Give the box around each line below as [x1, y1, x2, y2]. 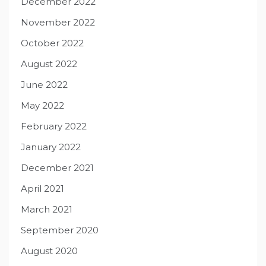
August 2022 [21, 58, 77, 69]
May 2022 [21, 99, 64, 111]
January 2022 [21, 141, 81, 153]
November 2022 [21, 16, 95, 28]
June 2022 [21, 78, 68, 90]
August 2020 [21, 245, 78, 256]
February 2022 [21, 120, 87, 132]
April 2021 [21, 182, 64, 194]
